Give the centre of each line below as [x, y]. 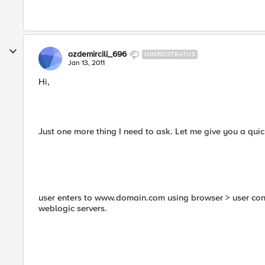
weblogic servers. [73, 208]
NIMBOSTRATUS [170, 54]
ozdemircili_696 [97, 54]
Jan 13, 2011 [86, 63]
